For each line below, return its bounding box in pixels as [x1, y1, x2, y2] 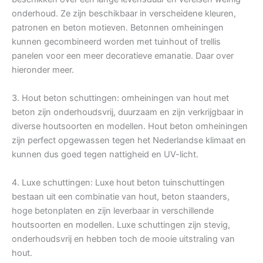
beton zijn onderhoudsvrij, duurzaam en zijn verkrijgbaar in [12, 107, 244, 118]
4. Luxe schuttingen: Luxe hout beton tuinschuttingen [12, 177, 225, 188]
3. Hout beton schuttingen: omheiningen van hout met [12, 93, 229, 104]
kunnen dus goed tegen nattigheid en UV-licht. [12, 149, 198, 160]
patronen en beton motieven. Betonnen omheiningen [12, 22, 224, 33]
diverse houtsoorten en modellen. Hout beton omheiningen [12, 121, 248, 132]
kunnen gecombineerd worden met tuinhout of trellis [12, 36, 221, 48]
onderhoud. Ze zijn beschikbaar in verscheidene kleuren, [12, 8, 236, 19]
